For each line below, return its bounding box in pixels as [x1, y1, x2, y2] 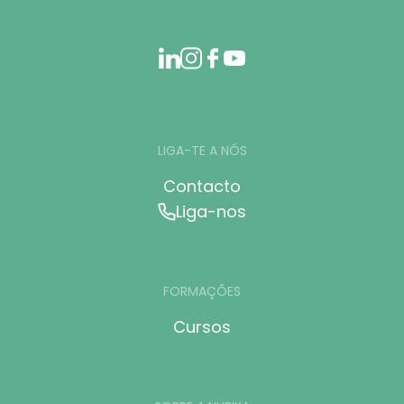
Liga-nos [176, 200, 246, 224]
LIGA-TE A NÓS [157, 142, 247, 161]
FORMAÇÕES [163, 282, 241, 301]
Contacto [163, 175, 241, 198]
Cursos [173, 316, 231, 339]
